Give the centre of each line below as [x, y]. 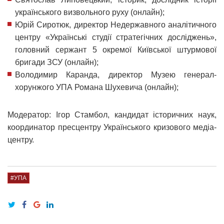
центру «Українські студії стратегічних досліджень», [116, 37]
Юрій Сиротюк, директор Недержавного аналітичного [116, 24]
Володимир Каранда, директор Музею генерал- [116, 74]
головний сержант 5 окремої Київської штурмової [116, 49]
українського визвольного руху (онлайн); [90, 12]
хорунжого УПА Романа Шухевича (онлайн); [97, 87]
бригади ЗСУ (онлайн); [57, 62]
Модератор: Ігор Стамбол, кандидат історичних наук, [112, 114]
